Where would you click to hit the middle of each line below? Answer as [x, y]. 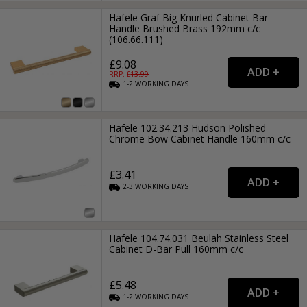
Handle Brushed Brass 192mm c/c [185, 28]
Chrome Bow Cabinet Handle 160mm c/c [200, 139]
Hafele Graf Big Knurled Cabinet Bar [189, 17]
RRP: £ [120, 74]
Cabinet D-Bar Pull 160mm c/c [176, 249]
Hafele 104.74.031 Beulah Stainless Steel [199, 238]
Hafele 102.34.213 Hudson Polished [188, 128]
